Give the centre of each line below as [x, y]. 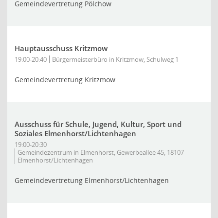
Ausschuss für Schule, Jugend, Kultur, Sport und [98, 124]
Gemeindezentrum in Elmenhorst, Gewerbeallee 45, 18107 [101, 152]
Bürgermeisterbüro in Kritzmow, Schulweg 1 [115, 59]
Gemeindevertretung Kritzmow [65, 80]
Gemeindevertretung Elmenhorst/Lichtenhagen [92, 180]
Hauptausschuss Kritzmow [61, 48]
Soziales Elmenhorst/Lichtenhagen [75, 133]
